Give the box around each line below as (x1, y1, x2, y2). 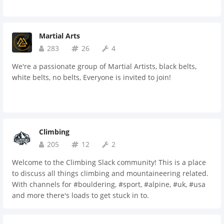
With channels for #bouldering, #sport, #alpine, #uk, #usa (12, 179, 205, 189)
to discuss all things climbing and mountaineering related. (12, 168, 208, 178)
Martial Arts (39, 31, 80, 40)
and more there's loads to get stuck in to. (12, 190, 149, 200)
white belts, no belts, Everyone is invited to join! (12, 72, 171, 82)
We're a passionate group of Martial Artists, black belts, (12, 61, 196, 71)
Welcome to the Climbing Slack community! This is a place (12, 157, 206, 167)
